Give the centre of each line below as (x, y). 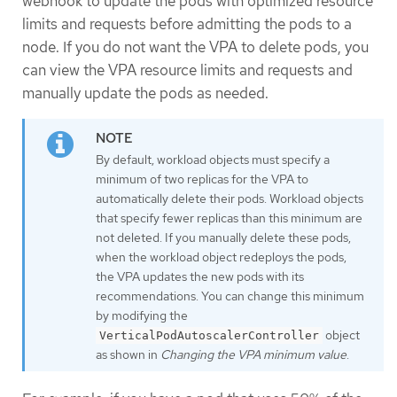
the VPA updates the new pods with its (200, 276)
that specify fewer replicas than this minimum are (229, 218)
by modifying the (142, 315)
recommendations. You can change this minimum (230, 296)
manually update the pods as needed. (145, 93)
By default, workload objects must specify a (213, 159)
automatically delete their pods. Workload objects (230, 198)
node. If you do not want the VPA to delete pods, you (195, 47)
